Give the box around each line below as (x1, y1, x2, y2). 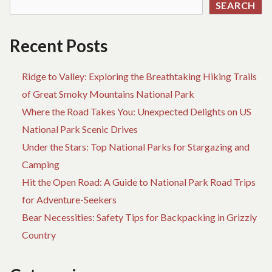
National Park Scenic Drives (22, 123, 138, 135)
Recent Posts (10, 36, 107, 56)
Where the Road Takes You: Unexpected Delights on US (22, 106, 251, 118)
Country (22, 229, 56, 241)
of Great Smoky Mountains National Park (22, 88, 194, 100)
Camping (22, 158, 59, 171)
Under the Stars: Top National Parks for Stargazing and (22, 141, 250, 153)
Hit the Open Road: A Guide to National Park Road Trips (22, 176, 256, 188)
